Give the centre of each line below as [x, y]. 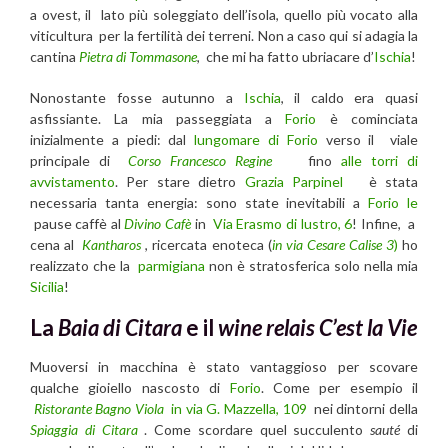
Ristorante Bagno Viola [98, 409]
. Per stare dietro [180, 181]
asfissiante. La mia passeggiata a [158, 118]
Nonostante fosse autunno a [137, 97]
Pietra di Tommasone [138, 56]
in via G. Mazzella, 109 [241, 409]
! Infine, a [385, 223]
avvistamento [72, 181]
